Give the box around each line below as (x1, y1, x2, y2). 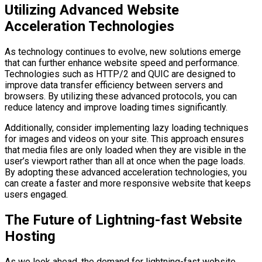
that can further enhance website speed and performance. (5, 57, 239, 69)
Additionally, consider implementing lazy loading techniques (5, 122, 249, 134)
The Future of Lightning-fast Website (5, 212, 242, 229)
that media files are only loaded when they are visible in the (5, 144, 246, 156)
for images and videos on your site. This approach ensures (5, 133, 244, 145)
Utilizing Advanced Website (5, 2, 179, 19)
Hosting (5, 228, 56, 245)
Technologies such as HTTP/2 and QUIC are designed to (5, 68, 236, 80)
